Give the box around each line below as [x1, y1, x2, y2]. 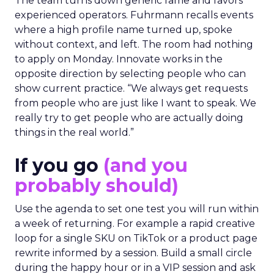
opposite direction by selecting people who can [15, 68, 246, 80]
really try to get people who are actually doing [15, 112, 243, 124]
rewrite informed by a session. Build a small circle [15, 247, 252, 259]
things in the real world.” [15, 127, 134, 139]
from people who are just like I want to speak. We [15, 97, 256, 109]
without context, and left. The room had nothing [15, 39, 253, 51]
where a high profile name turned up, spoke [15, 24, 232, 36]
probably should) [15, 174, 179, 198]
